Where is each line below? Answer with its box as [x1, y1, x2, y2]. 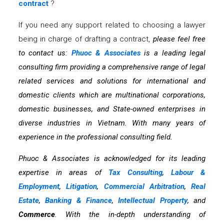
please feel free [152, 34, 206, 44]
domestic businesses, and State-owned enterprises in [18, 104, 206, 114]
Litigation [66, 182, 97, 191]
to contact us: [18, 48, 71, 58]
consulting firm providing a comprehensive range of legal [18, 62, 206, 72]
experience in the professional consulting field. [18, 132, 172, 142]
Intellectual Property [118, 196, 187, 205]
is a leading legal [140, 48, 206, 58]
